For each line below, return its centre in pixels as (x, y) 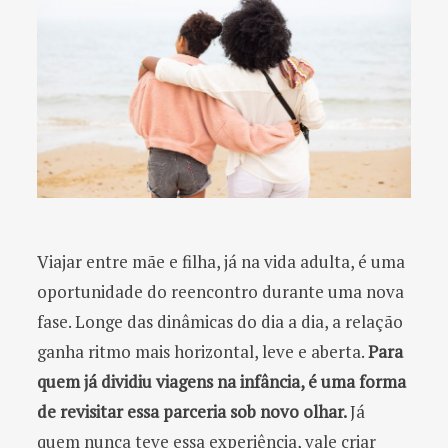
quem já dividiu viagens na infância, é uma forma (221, 382)
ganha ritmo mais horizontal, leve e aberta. (202, 352)
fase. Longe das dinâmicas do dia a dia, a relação (220, 322)
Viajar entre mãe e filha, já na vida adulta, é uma (221, 262)
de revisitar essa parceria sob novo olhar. (193, 412)
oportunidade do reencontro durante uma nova (220, 292)
